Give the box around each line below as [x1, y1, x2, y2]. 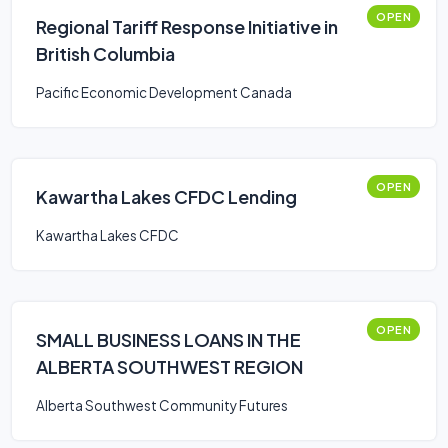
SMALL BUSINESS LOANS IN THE [36, 328, 301, 351]
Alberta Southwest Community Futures [36, 397, 288, 414]
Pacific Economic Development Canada [36, 84, 292, 101]
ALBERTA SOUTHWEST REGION [36, 355, 303, 378]
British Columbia [36, 42, 175, 65]
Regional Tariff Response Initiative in [36, 15, 338, 38]
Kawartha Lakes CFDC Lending [36, 185, 297, 208]
